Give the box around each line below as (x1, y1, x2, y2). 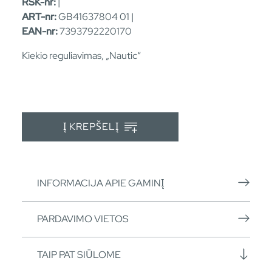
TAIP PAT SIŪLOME (37, 248, 121, 261)
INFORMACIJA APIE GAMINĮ (37, 176, 164, 189)
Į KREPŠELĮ (63, 120, 121, 134)
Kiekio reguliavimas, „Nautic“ (22, 49, 141, 62)
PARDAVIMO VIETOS (37, 212, 129, 225)
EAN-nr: (22, 24, 58, 38)
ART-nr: (22, 10, 56, 23)
